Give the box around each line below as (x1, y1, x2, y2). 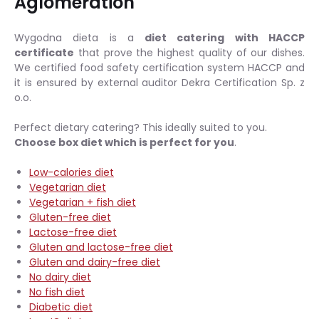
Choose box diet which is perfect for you (14, 135, 234, 150)
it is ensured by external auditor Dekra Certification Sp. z (14, 75, 305, 90)
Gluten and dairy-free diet (29, 254, 160, 269)
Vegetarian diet (29, 179, 106, 194)
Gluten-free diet (29, 209, 111, 224)
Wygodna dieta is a (14, 30, 145, 45)
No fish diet (29, 284, 85, 299)
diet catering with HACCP (145, 30, 305, 45)
